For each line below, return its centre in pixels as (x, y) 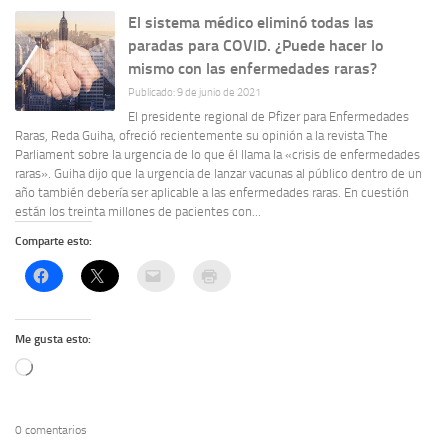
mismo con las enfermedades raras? (253, 68)
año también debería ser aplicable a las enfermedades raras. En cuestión (212, 193)
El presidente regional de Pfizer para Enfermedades (269, 117)
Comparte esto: (53, 241)
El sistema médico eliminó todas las (251, 22)
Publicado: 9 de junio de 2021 (195, 92)
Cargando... (62, 367)
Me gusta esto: (53, 339)
